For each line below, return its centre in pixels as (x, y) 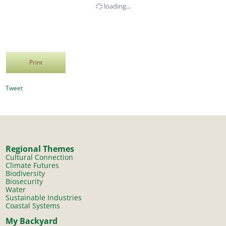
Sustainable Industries (44, 198)
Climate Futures (33, 165)
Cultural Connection (40, 157)
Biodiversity (25, 174)
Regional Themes (40, 149)
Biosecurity (24, 182)
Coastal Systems (33, 206)
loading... (116, 6)
